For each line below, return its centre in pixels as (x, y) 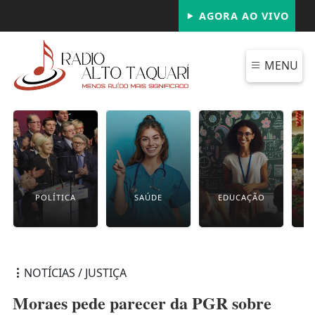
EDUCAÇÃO (241, 197)
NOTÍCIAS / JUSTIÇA (75, 272)
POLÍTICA (56, 197)
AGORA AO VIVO (242, 16)
